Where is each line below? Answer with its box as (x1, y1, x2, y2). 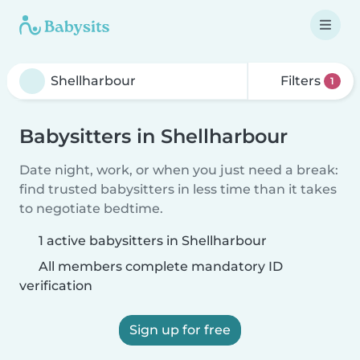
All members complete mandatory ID (35, 259, 283, 274)
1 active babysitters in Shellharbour (39, 233, 267, 248)
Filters (277, 73, 325, 88)
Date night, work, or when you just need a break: (19, 162, 338, 178)
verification (19, 278, 92, 293)
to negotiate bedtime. (19, 201, 163, 216)
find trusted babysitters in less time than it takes (19, 182, 337, 197)
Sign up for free (129, 322, 231, 337)
